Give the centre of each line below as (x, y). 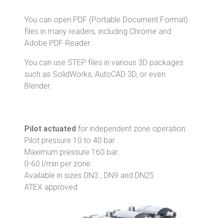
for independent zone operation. (132, 128)
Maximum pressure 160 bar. (72, 152)
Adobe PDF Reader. (58, 43)
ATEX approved (51, 187)
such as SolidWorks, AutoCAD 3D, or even (95, 74)
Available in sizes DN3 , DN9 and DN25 (89, 175)
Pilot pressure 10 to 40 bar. (70, 140)
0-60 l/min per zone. (58, 163)
